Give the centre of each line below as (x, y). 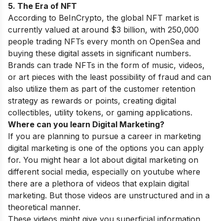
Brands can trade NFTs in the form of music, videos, (106, 65)
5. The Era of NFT (42, 6)
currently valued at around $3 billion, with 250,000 (103, 30)
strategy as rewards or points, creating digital (92, 101)
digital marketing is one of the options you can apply (106, 148)
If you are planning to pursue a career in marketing (104, 136)
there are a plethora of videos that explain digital (98, 184)
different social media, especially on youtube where (104, 172)
